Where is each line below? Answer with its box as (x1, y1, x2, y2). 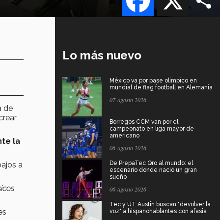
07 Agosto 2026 (110, 95, 146, 104)
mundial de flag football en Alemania (110, 83, 213, 91)
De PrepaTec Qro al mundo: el (110, 159, 193, 166)
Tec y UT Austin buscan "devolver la (110, 200, 211, 208)
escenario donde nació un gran (110, 166, 197, 173)
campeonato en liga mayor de (110, 125, 194, 132)
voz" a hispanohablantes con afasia (110, 207, 207, 215)
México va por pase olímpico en (110, 77, 197, 84)
